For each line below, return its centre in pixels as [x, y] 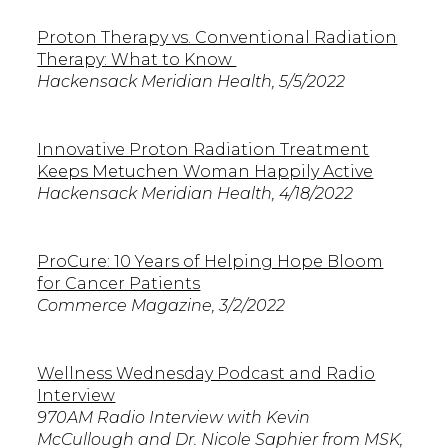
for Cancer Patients [119, 283]
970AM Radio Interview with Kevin [174, 417]
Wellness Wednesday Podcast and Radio [206, 373]
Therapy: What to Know [137, 59]
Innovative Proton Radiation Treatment [203, 149]
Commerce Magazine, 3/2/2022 [163, 305]
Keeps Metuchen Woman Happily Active [205, 171]
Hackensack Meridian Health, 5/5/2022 [193, 81]
